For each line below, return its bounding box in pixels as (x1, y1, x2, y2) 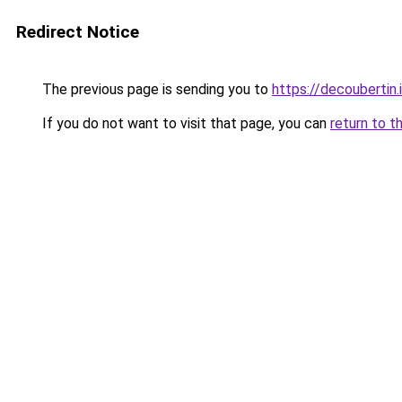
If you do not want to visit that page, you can (39, 115, 330, 132)
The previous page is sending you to (39, 81, 272, 98)
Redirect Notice (16, 22, 139, 42)
